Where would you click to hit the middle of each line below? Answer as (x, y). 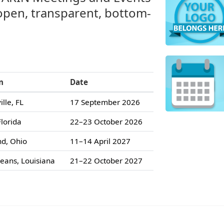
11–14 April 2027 (100, 141)
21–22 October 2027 (106, 160)
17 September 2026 (105, 102)
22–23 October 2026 (106, 121)
